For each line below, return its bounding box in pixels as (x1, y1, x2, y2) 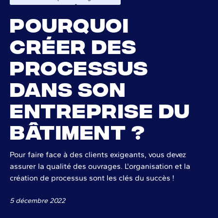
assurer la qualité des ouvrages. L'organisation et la (10, 161, 190, 171)
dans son (10, 75, 126, 99)
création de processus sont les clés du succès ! (10, 173, 174, 182)
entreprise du (10, 97, 190, 121)
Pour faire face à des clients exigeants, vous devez (10, 149, 186, 159)
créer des (10, 33, 137, 56)
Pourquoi (10, 11, 129, 35)
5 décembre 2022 (10, 196, 65, 205)
